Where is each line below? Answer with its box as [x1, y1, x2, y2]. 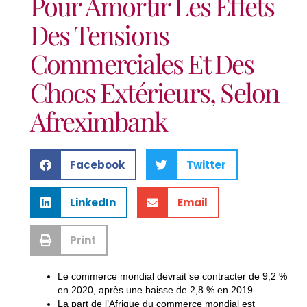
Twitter [186, 157, 226, 172]
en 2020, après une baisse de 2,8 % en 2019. [57, 284, 256, 296]
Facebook [70, 157, 125, 172]
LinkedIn [70, 195, 116, 210]
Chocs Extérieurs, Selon [29, 75, 280, 110]
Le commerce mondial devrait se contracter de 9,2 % [57, 271, 287, 282]
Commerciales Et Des [29, 46, 254, 82]
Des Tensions [29, 17, 169, 53]
